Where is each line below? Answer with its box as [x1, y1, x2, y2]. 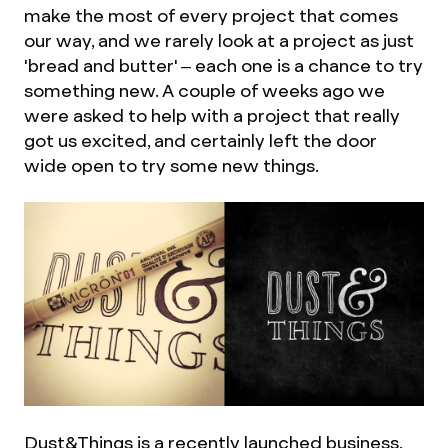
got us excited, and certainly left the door [24, 129, 377, 152]
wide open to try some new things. [24, 154, 319, 177]
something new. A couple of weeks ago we [24, 79, 385, 102]
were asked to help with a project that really [24, 104, 400, 127]
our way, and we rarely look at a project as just [24, 29, 414, 52]
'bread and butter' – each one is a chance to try [24, 54, 423, 77]
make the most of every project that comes [24, 4, 398, 27]
